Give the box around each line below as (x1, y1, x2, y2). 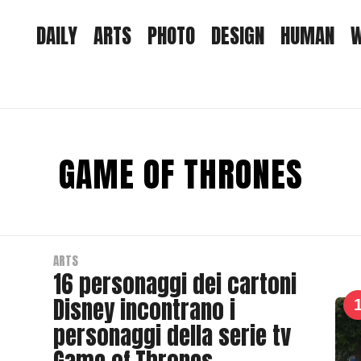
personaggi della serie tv (53, 318, 292, 354)
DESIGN (211, 20, 264, 51)
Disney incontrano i (53, 293, 236, 328)
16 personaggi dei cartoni (53, 267, 297, 302)
